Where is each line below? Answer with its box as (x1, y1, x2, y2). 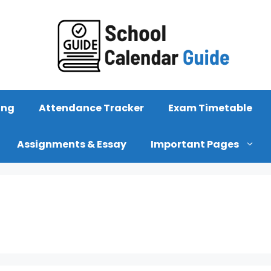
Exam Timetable (168, 100, 252, 115)
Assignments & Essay (16, 137, 126, 151)
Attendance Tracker (39, 100, 144, 115)
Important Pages (150, 137, 239, 151)
